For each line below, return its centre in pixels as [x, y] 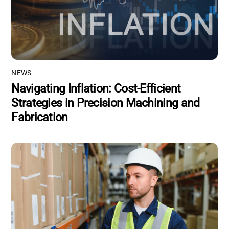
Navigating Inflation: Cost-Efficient [96, 89]
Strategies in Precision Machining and [106, 103]
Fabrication [40, 117]
